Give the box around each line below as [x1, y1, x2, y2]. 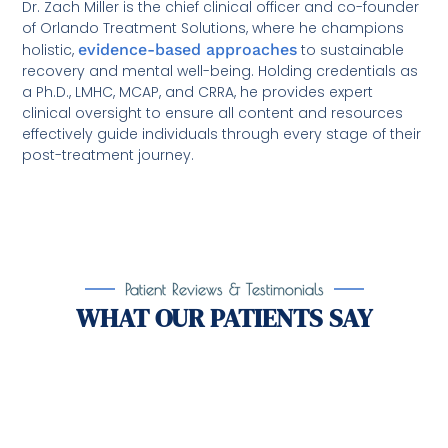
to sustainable [297, 39, 405, 60]
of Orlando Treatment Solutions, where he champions [22, 17, 405, 38]
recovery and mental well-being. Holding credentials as [22, 60, 419, 81]
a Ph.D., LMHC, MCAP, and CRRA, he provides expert [22, 81, 374, 102]
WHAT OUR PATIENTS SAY [76, 299, 372, 336]
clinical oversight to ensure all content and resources [22, 102, 404, 123]
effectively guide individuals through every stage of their [22, 123, 422, 144]
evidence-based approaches [78, 39, 298, 59]
